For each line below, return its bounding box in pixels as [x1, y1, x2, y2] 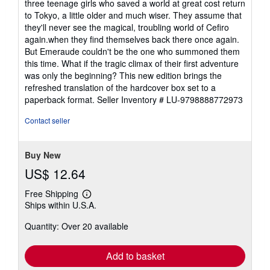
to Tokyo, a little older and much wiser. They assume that [25, 8, 242, 21]
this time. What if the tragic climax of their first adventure [25, 57, 239, 69]
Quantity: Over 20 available [25, 219, 128, 232]
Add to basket [105, 248, 165, 263]
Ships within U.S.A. [25, 198, 96, 211]
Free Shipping [25, 187, 78, 199]
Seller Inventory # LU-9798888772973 [97, 93, 243, 105]
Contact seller [25, 115, 70, 125]
